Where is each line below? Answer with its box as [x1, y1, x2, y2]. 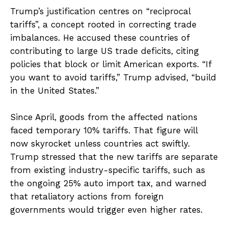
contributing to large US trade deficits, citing [10, 46, 199, 56]
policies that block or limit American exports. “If [10, 59, 211, 70]
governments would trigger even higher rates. [10, 205, 203, 215]
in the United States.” [10, 85, 99, 96]
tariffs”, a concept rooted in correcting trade [10, 19, 196, 30]
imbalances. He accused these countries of [10, 33, 189, 43]
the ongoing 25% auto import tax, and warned [10, 178, 207, 189]
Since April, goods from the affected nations [10, 112, 197, 123]
